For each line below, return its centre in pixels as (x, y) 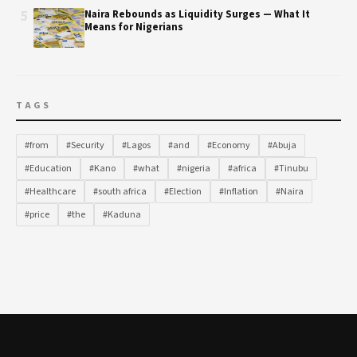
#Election (183, 192)
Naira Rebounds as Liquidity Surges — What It (197, 14)
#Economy (229, 145)
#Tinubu (291, 169)
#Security (85, 145)
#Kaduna (122, 215)
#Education (48, 169)
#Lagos (136, 145)
